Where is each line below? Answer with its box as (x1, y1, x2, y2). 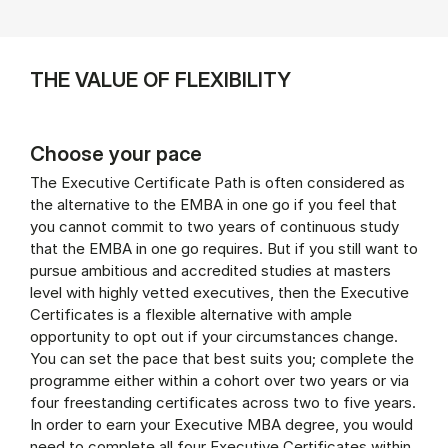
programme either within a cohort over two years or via (30, 371, 409, 391)
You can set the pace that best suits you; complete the (30, 349, 414, 369)
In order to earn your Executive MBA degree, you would (30, 415, 413, 435)
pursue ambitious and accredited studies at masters (30, 261, 391, 281)
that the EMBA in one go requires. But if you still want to (30, 239, 418, 259)
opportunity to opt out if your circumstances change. (30, 327, 398, 347)
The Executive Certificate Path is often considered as (30, 173, 405, 193)
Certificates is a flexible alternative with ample (30, 305, 352, 325)
